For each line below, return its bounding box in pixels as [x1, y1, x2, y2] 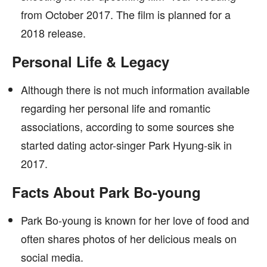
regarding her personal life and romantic [21, 100, 210, 116]
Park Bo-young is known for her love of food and [21, 212, 249, 228]
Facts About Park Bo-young [12, 182, 201, 202]
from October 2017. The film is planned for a [21, 7, 231, 22]
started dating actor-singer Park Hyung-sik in [21, 137, 232, 153]
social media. [21, 249, 83, 265]
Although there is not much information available [21, 82, 250, 97]
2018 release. [21, 25, 86, 41]
